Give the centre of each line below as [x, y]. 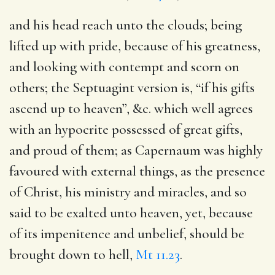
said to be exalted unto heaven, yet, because [131, 213]
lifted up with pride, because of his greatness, [135, 46]
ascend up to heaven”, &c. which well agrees [131, 108]
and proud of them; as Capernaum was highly [136, 150]
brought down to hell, [72, 254]
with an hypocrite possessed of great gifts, [126, 129]
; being [223, 25]
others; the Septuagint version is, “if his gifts [132, 87]
